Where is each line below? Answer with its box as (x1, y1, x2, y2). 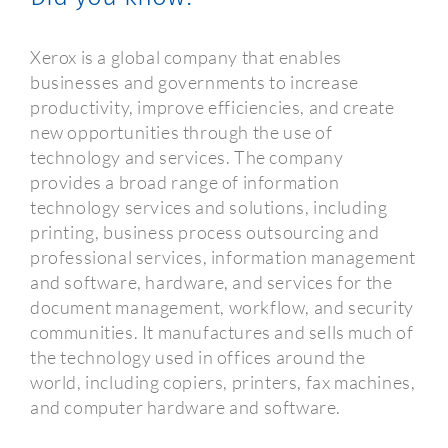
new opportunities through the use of (30, 120, 333, 143)
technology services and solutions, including (30, 195, 388, 218)
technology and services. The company (30, 145, 344, 168)
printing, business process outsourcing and (30, 220, 380, 243)
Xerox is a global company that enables (30, 45, 342, 68)
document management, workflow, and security (30, 295, 414, 318)
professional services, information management (30, 245, 416, 268)
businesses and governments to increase (30, 70, 359, 93)
